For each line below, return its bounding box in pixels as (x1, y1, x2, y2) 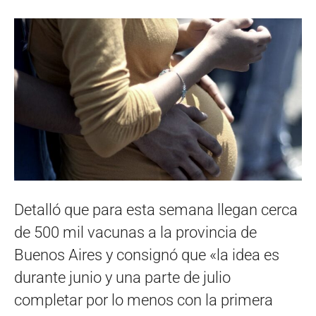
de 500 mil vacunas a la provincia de (14, 224, 257, 242)
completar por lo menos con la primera (14, 291, 273, 310)
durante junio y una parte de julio (14, 269, 231, 287)
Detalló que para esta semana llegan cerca (14, 201, 298, 219)
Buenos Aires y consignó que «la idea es (14, 246, 279, 265)
